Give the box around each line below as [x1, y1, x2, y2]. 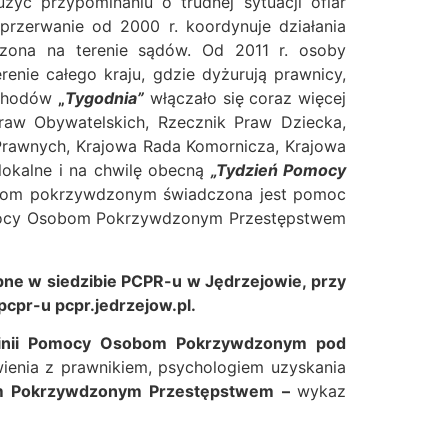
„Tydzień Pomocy [210, 160, 347, 181]
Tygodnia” [65, 88, 145, 109]
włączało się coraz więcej [144, 88, 347, 109]
